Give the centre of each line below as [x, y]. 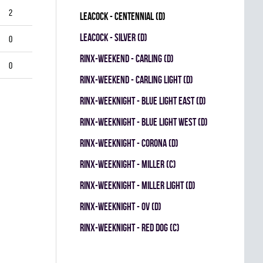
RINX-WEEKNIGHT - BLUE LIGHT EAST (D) [143, 101]
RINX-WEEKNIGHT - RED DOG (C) [130, 227]
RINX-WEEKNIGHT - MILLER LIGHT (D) [138, 185]
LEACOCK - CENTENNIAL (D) [123, 16]
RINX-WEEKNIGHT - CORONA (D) [129, 143]
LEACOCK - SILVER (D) [114, 37]
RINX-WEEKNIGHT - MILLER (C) [128, 164]
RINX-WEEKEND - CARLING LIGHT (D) [136, 80]
